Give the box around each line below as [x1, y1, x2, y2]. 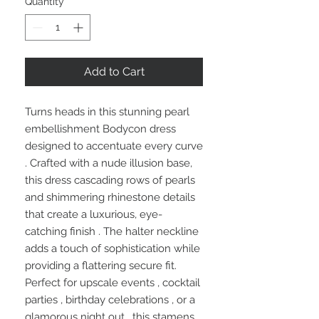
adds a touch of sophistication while [25, 242, 200, 255]
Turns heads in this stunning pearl [25, 105, 189, 118]
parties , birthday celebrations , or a [25, 293, 195, 306]
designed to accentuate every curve [25, 140, 203, 152]
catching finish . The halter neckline [25, 225, 199, 238]
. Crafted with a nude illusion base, [25, 157, 192, 169]
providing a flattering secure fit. [25, 259, 177, 272]
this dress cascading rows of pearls [25, 174, 195, 187]
